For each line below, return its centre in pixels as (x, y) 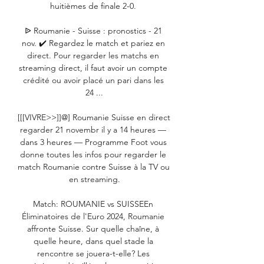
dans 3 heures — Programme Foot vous (93, 142)
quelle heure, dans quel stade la (93, 241)
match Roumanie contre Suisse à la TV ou (94, 167)
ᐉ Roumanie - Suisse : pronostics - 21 (93, 31)
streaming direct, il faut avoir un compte (93, 68)
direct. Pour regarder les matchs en (93, 56)
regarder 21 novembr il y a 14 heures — (93, 130)
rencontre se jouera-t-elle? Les (93, 254)
